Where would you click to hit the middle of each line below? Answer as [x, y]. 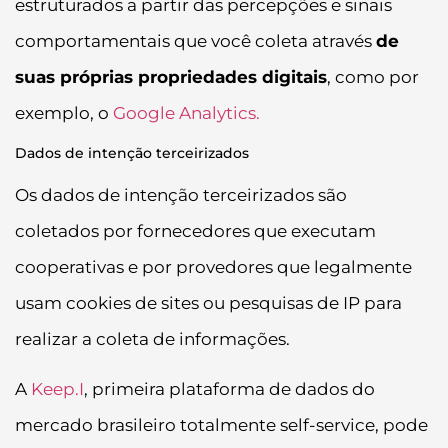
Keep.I [57, 389]
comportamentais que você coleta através [195, 40]
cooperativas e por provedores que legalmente [213, 267]
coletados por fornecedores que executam [195, 231]
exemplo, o [64, 112]
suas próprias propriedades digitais [171, 76]
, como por [373, 76]
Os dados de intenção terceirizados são [181, 195]
